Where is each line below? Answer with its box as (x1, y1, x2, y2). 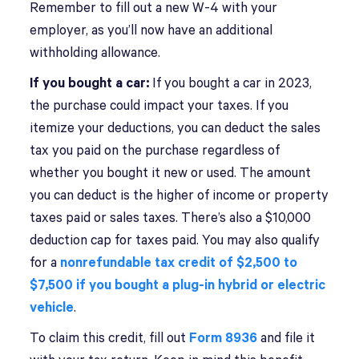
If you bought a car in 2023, (149, 76, 313, 91)
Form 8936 (189, 331, 258, 346)
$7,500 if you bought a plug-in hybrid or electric (30, 278, 326, 293)
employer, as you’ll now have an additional (30, 23, 273, 38)
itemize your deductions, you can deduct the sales (30, 121, 321, 136)
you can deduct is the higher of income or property (30, 188, 329, 204)
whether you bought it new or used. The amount (30, 166, 312, 181)
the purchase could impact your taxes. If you (30, 99, 289, 114)
